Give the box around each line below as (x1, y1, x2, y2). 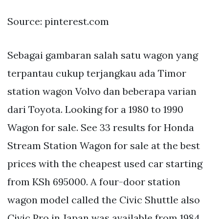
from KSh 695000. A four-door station (7, 175, 180, 188)
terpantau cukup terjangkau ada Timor (7, 67, 186, 80)
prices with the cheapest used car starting (7, 157, 202, 170)
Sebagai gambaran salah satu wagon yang (7, 49, 198, 62)
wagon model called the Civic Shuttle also (7, 194, 200, 206)
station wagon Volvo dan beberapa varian (7, 85, 197, 98)
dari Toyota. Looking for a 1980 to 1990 (7, 103, 183, 116)
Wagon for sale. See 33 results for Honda (7, 121, 194, 134)
